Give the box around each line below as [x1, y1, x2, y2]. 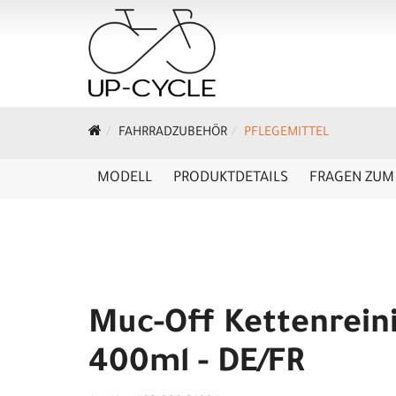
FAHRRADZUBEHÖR [118, 126, 227, 141]
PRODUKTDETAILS [173, 171, 288, 187]
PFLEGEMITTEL [244, 126, 329, 141]
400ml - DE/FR [88, 347, 304, 383]
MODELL [97, 171, 152, 187]
